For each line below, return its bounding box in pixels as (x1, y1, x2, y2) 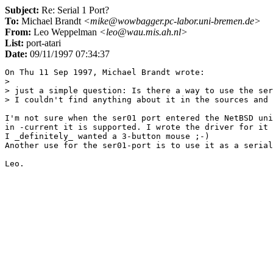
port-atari (24, 38, 61, 48)
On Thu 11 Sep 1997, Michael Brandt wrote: (5, 68, 205, 77)
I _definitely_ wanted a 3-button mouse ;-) (5, 132, 210, 141)
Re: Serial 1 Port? (39, 5, 109, 15)
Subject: (5, 5, 39, 15)
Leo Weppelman (31, 27, 99, 37)
